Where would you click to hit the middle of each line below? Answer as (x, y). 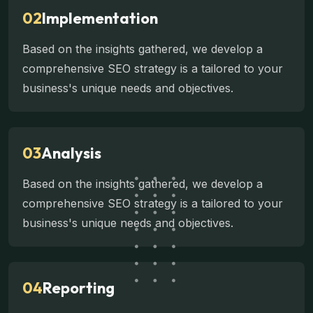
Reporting (79, 288)
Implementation (100, 19)
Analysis (71, 153)
